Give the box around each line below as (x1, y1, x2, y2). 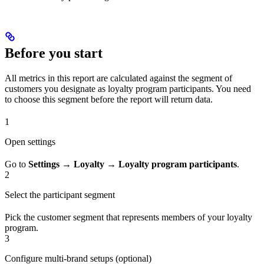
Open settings (5, 136, 55, 147)
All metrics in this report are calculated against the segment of (5, 72, 232, 83)
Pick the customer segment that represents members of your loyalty (5, 212, 252, 222)
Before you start (5, 45, 103, 61)
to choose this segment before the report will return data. (5, 94, 213, 104)
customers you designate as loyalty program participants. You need (5, 83, 251, 94)
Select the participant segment (5, 189, 115, 200)
